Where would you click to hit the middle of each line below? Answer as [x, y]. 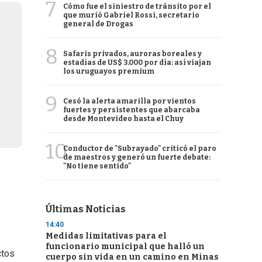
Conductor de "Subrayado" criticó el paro [140, 149]
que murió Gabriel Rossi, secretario [131, 15]
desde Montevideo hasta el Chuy [123, 119]
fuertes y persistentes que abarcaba [132, 110]
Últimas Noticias [86, 209]
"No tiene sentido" [97, 166]
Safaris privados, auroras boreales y [132, 54]
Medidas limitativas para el [106, 236]
